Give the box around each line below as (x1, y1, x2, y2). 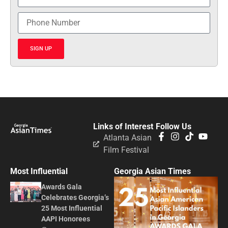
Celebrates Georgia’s (41, 193, 109, 202)
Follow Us (155, 121, 191, 131)
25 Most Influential (41, 204, 103, 213)
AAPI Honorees (41, 214, 91, 223)
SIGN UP (30, 45, 52, 52)
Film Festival (103, 145, 150, 155)
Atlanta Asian (103, 132, 152, 142)
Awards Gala (41, 182, 82, 191)
